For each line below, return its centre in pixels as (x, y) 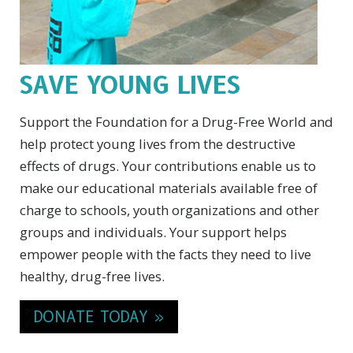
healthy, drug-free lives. (92, 276)
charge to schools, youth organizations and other (169, 210)
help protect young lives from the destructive (158, 143)
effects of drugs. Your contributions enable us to (168, 165)
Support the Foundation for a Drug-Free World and (176, 121)
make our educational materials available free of (169, 188)
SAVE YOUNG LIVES (130, 85)
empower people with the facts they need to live (165, 254)
